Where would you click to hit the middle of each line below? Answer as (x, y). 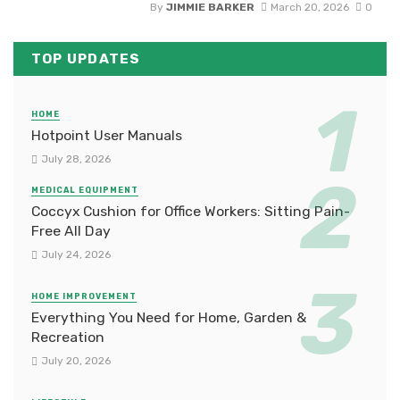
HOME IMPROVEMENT (84, 297)
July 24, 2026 (75, 255)
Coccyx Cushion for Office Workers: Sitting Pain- (191, 211)
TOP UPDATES (86, 58)
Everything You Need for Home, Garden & (169, 317)
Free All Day (71, 230)
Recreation (68, 337)
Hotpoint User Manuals (107, 135)
